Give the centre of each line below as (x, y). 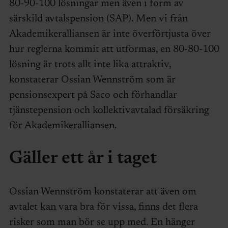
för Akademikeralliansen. (63, 125)
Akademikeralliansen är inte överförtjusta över (110, 34)
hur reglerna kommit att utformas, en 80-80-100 (114, 49)
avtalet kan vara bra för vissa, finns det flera (103, 207)
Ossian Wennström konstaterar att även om (103, 192)
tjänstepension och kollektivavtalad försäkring (109, 110)
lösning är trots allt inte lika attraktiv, (90, 64)
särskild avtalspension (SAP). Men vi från (98, 19)
